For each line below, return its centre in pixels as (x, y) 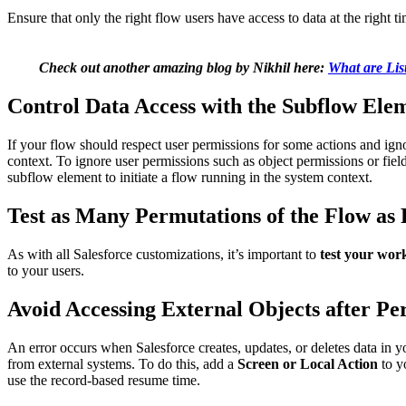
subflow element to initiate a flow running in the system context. (190, 178)
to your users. (46, 270)
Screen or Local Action (308, 363)
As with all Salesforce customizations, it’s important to (162, 254)
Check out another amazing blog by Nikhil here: (184, 68)
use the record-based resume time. (104, 380)
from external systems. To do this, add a (122, 363)
